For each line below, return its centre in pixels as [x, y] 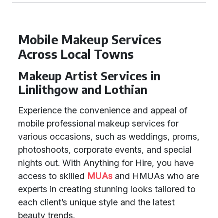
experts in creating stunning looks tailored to [107, 189]
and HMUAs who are [156, 176]
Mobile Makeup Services [90, 39]
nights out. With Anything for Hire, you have [106, 163]
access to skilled [53, 176]
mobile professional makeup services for [98, 123]
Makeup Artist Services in [89, 76]
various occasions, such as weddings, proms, [109, 136]
